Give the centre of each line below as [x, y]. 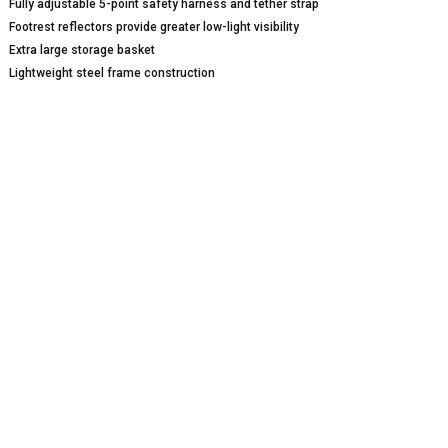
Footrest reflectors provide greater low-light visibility [153, 27]
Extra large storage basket [81, 50]
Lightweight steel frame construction [111, 73]
